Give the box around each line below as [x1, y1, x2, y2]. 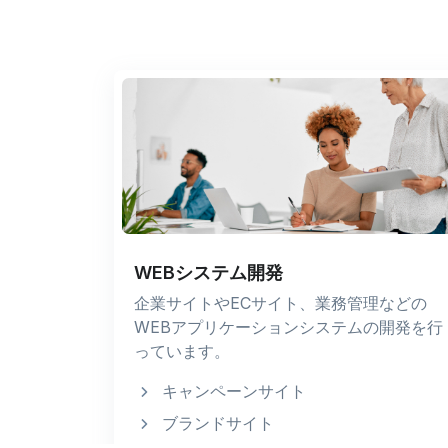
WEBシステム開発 [134, 261, 283, 283]
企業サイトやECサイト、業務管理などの [134, 292, 427, 313]
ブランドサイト [162, 412, 274, 433]
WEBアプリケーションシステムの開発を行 [134, 316, 443, 337]
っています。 [134, 340, 230, 361]
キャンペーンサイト [162, 380, 306, 401]
